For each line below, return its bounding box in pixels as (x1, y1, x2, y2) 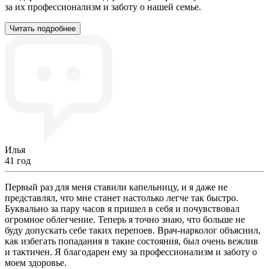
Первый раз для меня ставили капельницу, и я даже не (5, 182, 228, 192)
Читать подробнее (10, 24, 76, 33)
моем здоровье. (5, 258, 67, 268)
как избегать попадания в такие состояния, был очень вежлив (5, 236, 258, 246)
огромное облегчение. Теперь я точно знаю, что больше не (5, 214, 245, 225)
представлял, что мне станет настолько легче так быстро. (5, 193, 238, 203)
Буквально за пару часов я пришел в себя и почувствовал (5, 204, 240, 214)
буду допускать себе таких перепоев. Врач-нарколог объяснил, (5, 225, 261, 235)
